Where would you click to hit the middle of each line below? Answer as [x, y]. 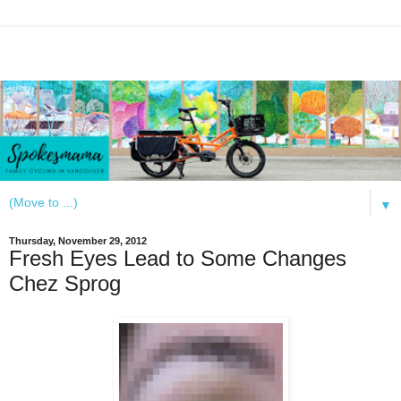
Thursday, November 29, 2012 [78, 241]
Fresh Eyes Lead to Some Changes [178, 258]
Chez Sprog [65, 283]
